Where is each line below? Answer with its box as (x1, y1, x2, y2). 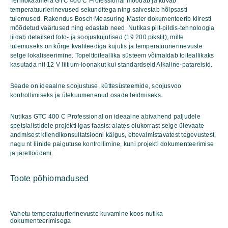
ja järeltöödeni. (10, 149, 53, 157)
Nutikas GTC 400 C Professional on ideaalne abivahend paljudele (10, 112, 201, 120)
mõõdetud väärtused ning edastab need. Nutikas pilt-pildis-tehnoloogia (10, 24, 215, 32)
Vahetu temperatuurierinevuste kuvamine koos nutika (10, 210, 163, 217)
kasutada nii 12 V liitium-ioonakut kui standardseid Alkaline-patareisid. (10, 61, 213, 68)
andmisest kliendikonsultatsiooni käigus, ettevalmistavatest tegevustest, (10, 131, 216, 138)
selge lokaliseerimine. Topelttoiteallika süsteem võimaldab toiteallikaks (10, 51, 214, 59)
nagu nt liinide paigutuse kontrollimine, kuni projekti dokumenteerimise (10, 140, 214, 148)
